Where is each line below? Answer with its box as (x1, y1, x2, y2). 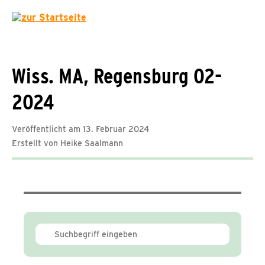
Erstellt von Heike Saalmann (12, 138, 123, 148)
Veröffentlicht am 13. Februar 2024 (12, 124, 149, 134)
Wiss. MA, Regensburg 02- (12, 63, 222, 89)
